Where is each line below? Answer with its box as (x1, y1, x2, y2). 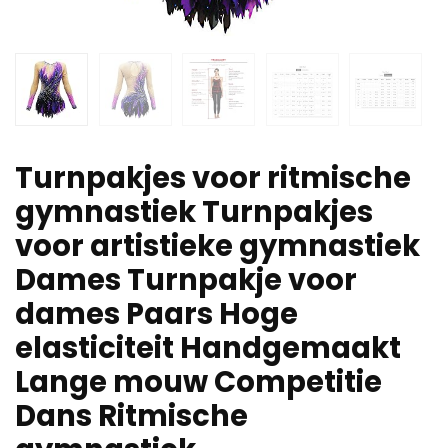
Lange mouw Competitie (15, 362, 382, 403)
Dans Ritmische (15, 396, 248, 437)
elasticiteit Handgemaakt (15, 328, 401, 369)
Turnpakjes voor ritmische (15, 158, 411, 199)
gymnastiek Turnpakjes (15, 192, 373, 233)
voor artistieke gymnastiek (15, 226, 420, 267)
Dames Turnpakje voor (15, 260, 357, 301)
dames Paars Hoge (15, 294, 298, 335)
